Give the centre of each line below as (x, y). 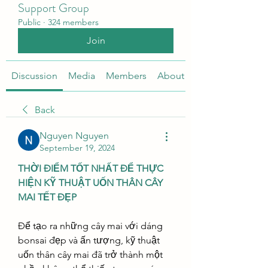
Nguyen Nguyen (74, 135)
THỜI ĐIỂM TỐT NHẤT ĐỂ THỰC (91, 168)
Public (29, 22)
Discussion (34, 76)
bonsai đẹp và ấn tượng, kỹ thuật (89, 240)
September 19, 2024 (77, 148)
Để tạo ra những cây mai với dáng (90, 226)
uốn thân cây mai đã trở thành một (90, 255)
